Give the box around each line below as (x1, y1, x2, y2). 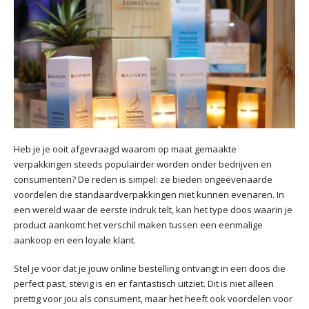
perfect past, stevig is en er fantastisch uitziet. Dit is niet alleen (14, 277, 274, 290)
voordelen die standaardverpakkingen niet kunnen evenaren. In (14, 188, 284, 201)
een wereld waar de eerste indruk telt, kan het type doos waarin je (14, 203, 292, 216)
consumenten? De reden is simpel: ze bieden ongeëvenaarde (14, 172, 272, 186)
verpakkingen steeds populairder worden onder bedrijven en (14, 157, 272, 170)
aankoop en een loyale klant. (14, 233, 136, 246)
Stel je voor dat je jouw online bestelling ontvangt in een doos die (14, 261, 286, 275)
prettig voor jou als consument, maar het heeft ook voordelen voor (14, 292, 292, 305)
